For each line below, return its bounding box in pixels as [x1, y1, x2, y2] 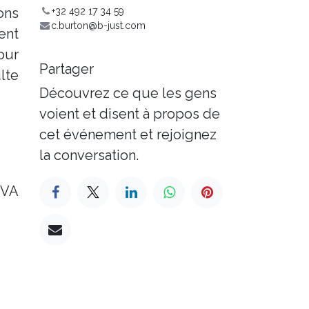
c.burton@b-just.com [50, 20, 146, 32]
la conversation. [39, 147, 139, 164]
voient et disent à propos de [39, 106, 220, 123]
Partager [39, 61, 94, 78]
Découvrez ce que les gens [39, 85, 217, 102]
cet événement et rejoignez [39, 126, 217, 143]
